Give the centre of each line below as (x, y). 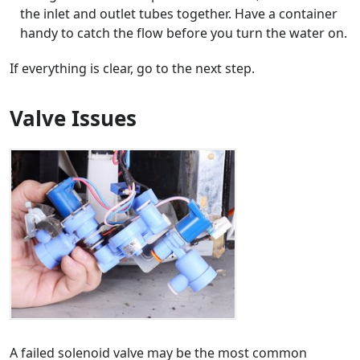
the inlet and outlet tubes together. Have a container (178, 14)
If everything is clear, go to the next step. (132, 69)
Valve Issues (73, 119)
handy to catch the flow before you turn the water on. (183, 33)
